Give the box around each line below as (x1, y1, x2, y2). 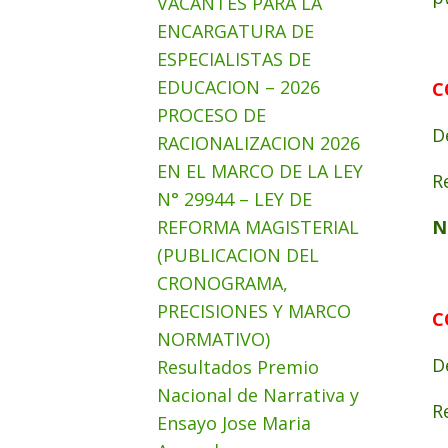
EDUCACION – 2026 (157, 75, 320, 99)
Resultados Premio (157, 355, 319, 379)
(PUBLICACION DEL (157, 243, 319, 267)
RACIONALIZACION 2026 (157, 131, 360, 155)
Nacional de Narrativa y (157, 383, 359, 407)
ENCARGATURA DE (157, 19, 314, 43)
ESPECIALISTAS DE (157, 47, 311, 71)
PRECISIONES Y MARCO (157, 299, 351, 323)
